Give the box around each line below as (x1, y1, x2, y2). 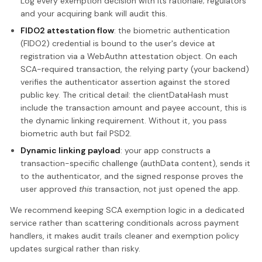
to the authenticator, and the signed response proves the (20, 170, 243, 181)
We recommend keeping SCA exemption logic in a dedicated (10, 204, 245, 215)
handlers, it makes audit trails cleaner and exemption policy (10, 230, 240, 241)
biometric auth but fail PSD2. (20, 127, 132, 139)
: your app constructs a (120, 144, 211, 156)
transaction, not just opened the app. (92, 183, 240, 194)
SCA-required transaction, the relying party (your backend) (20, 63, 249, 74)
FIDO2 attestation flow (20, 25, 114, 36)
